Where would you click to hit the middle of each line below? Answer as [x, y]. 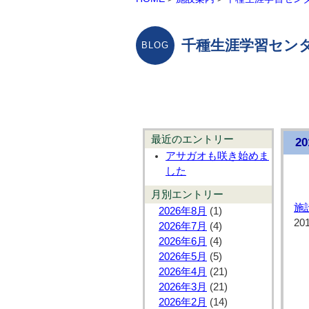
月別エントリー [187, 195]
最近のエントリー [192, 140]
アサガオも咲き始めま [217, 156]
